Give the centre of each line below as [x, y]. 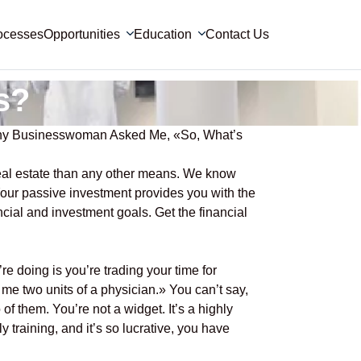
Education [163, 34]
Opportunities [82, 34]
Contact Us [237, 34]
